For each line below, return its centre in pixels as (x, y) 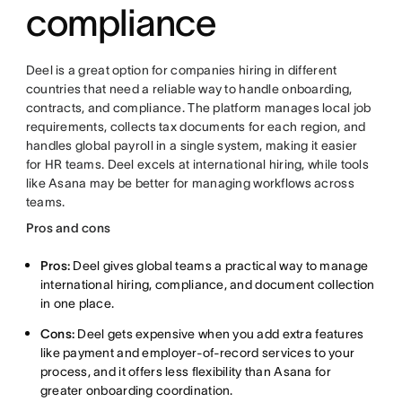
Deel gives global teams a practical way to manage (219, 266)
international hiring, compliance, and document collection (207, 285)
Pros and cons (68, 228)
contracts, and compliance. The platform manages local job (198, 108)
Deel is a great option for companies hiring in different (181, 70)
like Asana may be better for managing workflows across (190, 184)
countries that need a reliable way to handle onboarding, (189, 89)
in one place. (77, 304)
